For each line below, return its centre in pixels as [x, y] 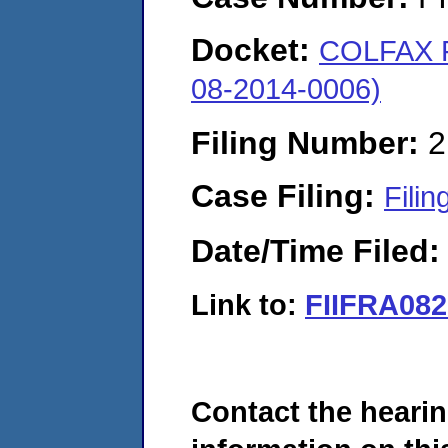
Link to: [248, 304]
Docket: [255, 50]
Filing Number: [309, 142]
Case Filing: [287, 196]
